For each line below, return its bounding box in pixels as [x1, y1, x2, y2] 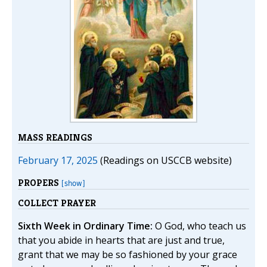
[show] [61, 179, 85, 188]
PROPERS [18, 176, 61, 189]
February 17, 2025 [18, 154, 98, 167]
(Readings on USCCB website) [98, 154, 232, 167]
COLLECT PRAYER [18, 197, 96, 210]
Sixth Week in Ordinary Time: [18, 219, 153, 233]
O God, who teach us [153, 219, 246, 233]
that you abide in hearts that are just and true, [18, 234, 225, 247]
